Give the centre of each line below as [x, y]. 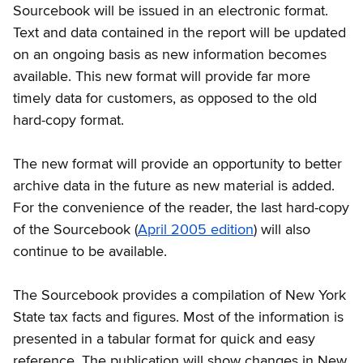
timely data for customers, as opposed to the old [165, 98]
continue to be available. [90, 252]
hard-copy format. [68, 120]
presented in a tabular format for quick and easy [164, 339]
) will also [282, 230]
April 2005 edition [196, 230]
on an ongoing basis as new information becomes [170, 55]
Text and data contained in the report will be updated [179, 33]
